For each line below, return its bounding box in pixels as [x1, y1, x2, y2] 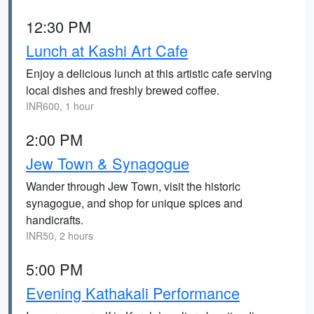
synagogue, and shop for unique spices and [26, 195, 243, 211]
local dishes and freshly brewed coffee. [26, 82, 219, 98]
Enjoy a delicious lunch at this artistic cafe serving [26, 65, 272, 81]
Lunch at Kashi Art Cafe [26, 39, 188, 61]
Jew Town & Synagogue [26, 152, 189, 174]
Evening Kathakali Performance [26, 282, 240, 303]
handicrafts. [26, 212, 83, 228]
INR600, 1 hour [26, 99, 94, 113]
